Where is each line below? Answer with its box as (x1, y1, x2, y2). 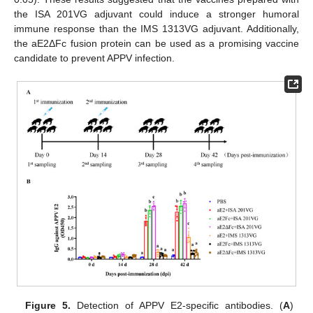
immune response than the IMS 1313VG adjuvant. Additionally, (14, 23, 299, 35)
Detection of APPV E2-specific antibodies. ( (71, 299, 283, 311)
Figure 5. (25, 299, 71, 311)
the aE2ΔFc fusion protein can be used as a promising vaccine (14, 38, 299, 50)
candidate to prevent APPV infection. (14, 52, 175, 64)
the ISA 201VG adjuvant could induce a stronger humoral (14, 8, 299, 20)
